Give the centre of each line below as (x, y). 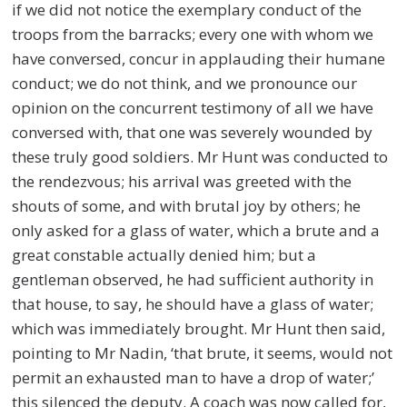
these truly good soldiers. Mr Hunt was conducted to (200, 156)
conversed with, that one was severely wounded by (193, 132)
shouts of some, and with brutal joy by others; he (187, 205)
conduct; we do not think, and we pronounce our (185, 83)
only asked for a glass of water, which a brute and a (196, 230)
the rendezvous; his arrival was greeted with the (182, 181)
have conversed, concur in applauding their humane (199, 58)
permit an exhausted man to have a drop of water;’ (194, 377)
